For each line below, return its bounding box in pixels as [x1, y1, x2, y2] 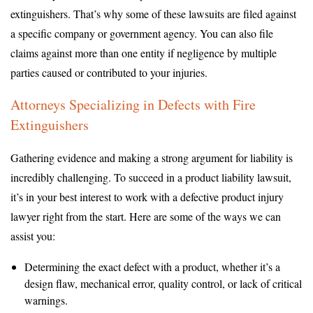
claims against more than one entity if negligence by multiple [10, 45, 277, 60]
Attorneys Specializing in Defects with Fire [10, 94, 256, 114]
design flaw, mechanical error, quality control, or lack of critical [24, 275, 302, 291]
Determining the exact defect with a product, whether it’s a [24, 259, 280, 274]
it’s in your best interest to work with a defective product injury [10, 189, 284, 204]
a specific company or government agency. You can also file [10, 25, 273, 41]
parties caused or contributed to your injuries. [10, 64, 208, 80]
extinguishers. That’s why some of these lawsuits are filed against [10, 6, 296, 21]
